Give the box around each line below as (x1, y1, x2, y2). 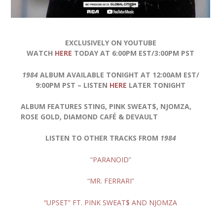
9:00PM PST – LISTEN (36, 80, 110, 90)
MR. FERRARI (89, 176, 132, 186)
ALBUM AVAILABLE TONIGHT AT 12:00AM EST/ (37, 70, 199, 79)
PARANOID (92, 154, 129, 164)
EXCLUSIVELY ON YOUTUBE (65, 38, 156, 48)
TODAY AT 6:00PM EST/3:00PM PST (72, 48, 194, 58)
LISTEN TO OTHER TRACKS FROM (45, 133, 160, 143)
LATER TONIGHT (127, 80, 185, 90)
